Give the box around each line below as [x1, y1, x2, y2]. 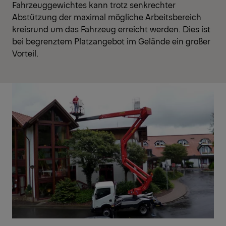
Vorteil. [12, 47, 38, 59]
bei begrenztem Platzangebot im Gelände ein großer [12, 35, 210, 47]
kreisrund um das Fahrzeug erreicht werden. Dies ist [12, 23, 210, 35]
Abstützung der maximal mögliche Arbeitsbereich [12, 11, 201, 23]
